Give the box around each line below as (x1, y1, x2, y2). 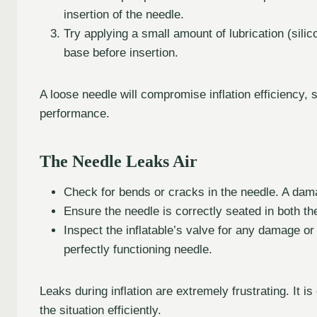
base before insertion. (64, 45, 178, 59)
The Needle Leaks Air (40, 151, 197, 171)
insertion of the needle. (64, 7, 184, 21)
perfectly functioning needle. (64, 242, 212, 256)
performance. (40, 106, 110, 120)
